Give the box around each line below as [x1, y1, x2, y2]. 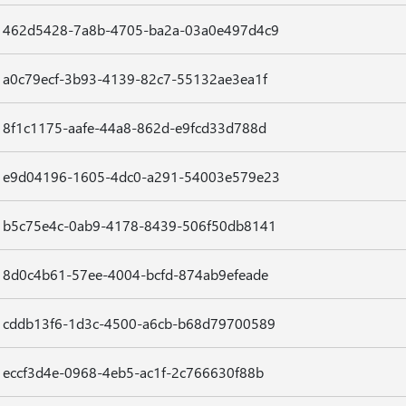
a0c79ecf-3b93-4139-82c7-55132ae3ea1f [2, 69, 267, 88]
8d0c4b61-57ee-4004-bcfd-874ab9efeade [2, 265, 268, 284]
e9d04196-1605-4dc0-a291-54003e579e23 [2, 167, 280, 186]
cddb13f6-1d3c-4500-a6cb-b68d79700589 [2, 314, 275, 333]
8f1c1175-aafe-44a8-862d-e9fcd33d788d [2, 118, 266, 137]
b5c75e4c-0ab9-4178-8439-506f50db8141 [2, 216, 276, 235]
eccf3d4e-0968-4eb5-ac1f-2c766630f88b [2, 362, 264, 382]
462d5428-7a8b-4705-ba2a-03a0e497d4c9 [2, 20, 279, 39]
